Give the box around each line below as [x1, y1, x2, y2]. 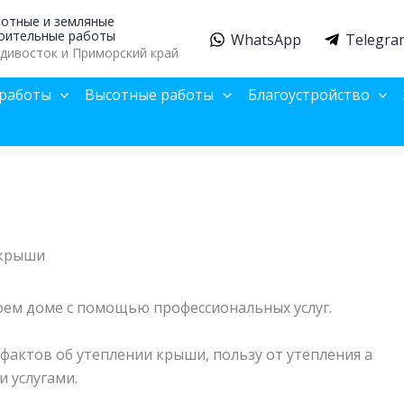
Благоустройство [247, 85, 370, 105]
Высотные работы [85, 85, 215, 105]
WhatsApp [231, 30, 302, 50]
